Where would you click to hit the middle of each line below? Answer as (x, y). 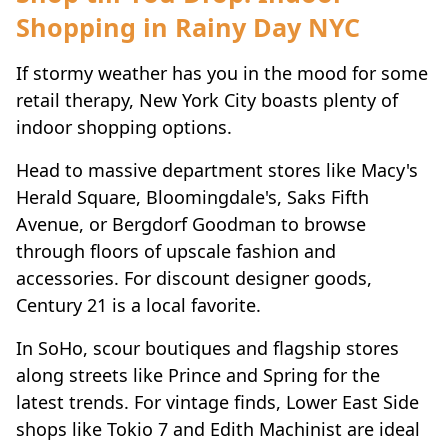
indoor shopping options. (124, 126)
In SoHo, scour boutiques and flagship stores (207, 347)
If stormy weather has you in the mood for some (222, 72)
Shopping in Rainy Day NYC (188, 26)
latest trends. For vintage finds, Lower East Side (217, 401)
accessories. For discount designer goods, (194, 277)
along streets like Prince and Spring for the (198, 374)
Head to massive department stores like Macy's (217, 169)
